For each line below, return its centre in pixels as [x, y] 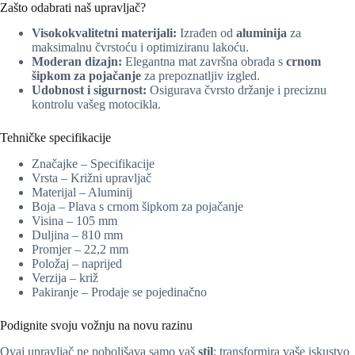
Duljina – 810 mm [77, 235]
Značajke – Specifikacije [93, 164]
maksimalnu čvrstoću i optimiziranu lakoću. [140, 48]
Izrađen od [208, 33]
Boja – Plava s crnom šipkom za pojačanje [137, 207]
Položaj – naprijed [77, 264]
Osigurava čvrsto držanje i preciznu [238, 90]
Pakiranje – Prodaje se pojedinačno [119, 292]
